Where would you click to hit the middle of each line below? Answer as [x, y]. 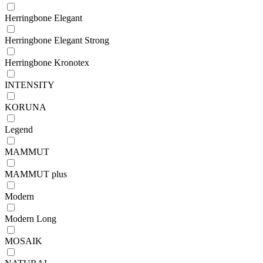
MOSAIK [23, 241]
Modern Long [31, 218]
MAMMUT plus [36, 174]
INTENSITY [30, 85]
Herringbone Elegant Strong [57, 40]
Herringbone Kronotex [47, 62]
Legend [19, 129]
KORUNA [26, 107]
